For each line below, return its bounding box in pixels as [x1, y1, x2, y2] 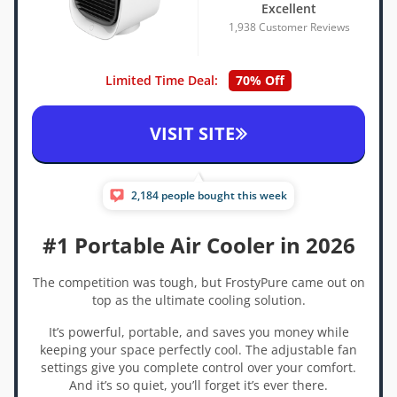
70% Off [236, 72, 284, 89]
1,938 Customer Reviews [228, 19, 350, 35]
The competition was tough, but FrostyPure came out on [32, 274, 365, 291]
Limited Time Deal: [105, 72, 218, 89]
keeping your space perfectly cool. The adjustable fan [40, 341, 357, 358]
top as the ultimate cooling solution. [91, 292, 306, 308]
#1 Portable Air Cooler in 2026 [42, 230, 355, 260]
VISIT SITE [149, 121, 235, 145]
